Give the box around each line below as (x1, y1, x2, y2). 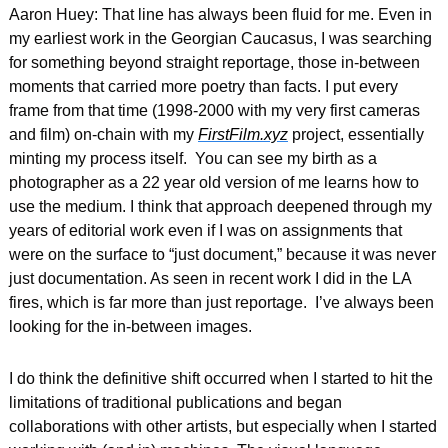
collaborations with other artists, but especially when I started (9, 418, 437, 436)
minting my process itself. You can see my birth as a (9, 150, 377, 168)
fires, (9, 294, 47, 312)
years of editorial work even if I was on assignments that (9, 222, 402, 240)
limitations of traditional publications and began (9, 394, 342, 412)
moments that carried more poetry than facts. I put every (9, 78, 398, 96)
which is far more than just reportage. (47, 294, 307, 312)
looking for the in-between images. (9, 318, 260, 336)
